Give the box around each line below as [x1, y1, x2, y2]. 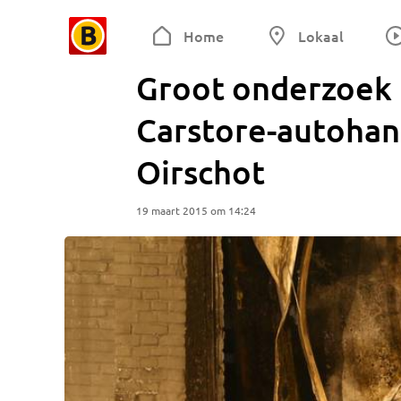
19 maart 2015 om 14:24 [136, 203, 256, 218]
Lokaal [297, 26, 344, 46]
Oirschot [136, 152, 265, 192]
